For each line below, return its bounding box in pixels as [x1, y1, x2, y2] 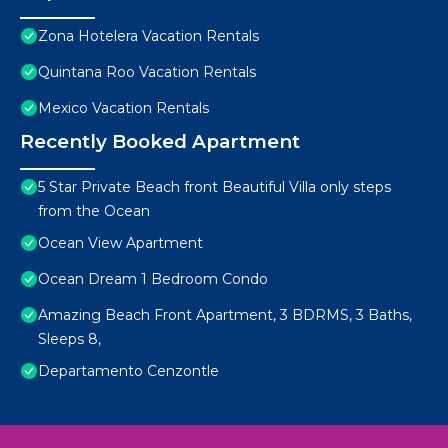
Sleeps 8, [38, 330, 101, 349]
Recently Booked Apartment [20, 130, 300, 154]
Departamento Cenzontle [38, 362, 219, 381]
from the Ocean [38, 202, 150, 221]
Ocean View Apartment [38, 234, 203, 253]
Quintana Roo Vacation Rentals [38, 63, 256, 82]
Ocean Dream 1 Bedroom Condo [38, 270, 268, 289]
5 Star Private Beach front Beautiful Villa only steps [38, 178, 391, 197]
